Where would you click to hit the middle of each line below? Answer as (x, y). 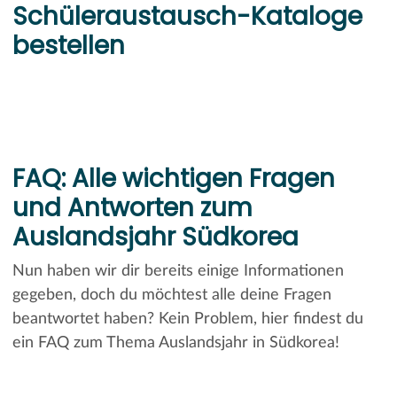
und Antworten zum (132, 207)
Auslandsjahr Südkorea (155, 237)
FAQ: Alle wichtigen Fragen (173, 178)
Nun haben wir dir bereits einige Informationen (178, 271)
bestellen (68, 45)
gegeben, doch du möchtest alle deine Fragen (171, 295)
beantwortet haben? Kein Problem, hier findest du (187, 319)
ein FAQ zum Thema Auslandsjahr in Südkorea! (175, 343)
